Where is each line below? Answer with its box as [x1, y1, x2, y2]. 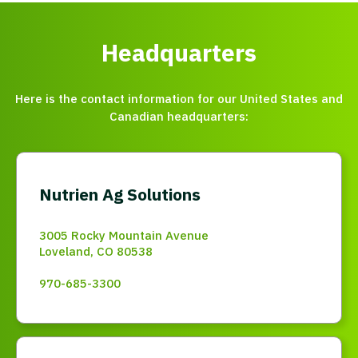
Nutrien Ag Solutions [39, 182, 201, 205]
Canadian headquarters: [109, 108, 249, 124]
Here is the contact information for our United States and [15, 90, 343, 106]
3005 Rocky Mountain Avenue [39, 227, 209, 243]
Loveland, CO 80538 [39, 243, 153, 259]
